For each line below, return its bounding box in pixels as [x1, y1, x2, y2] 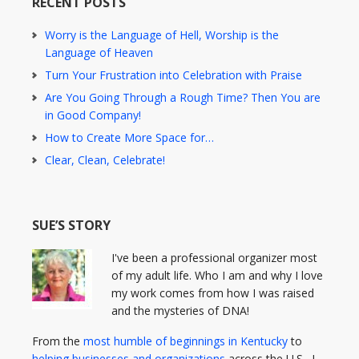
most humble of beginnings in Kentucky [83, 333, 288, 349]
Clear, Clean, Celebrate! [45, 152, 165, 167]
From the [32, 333, 83, 349]
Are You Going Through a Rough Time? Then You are [45, 90, 321, 105]
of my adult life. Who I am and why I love [111, 268, 323, 283]
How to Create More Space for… [45, 130, 214, 145]
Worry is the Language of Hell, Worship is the [45, 27, 279, 42]
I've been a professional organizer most [111, 250, 317, 265]
